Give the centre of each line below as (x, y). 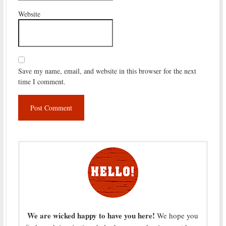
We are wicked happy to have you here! (91, 215)
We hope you (177, 215)
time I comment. (42, 81)
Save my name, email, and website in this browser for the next (107, 71)
